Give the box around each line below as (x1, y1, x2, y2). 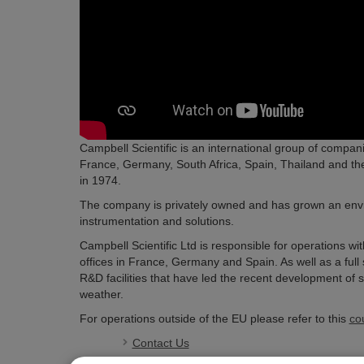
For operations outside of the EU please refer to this (79, 312, 349, 326)
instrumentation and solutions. (79, 214, 234, 228)
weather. (79, 288, 123, 301)
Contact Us (132, 336, 189, 350)
